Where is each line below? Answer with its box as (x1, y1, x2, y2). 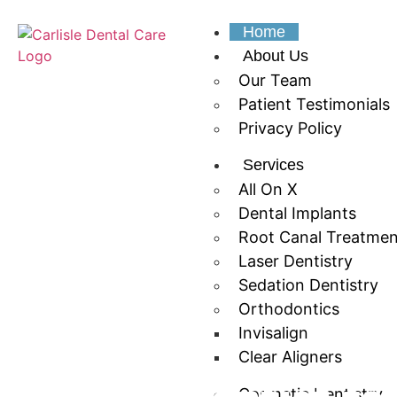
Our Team (237, 71, 312, 90)
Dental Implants (237, 204, 356, 222)
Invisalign (237, 323, 308, 342)
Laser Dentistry (237, 252, 353, 270)
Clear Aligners (237, 347, 342, 366)
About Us (242, 47, 308, 65)
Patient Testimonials (237, 95, 390, 113)
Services (242, 156, 304, 174)
